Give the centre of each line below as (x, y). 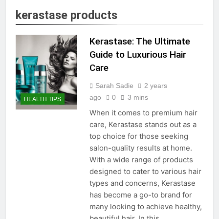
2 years (155, 85)
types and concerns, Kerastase (142, 183)
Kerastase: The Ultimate (140, 41)
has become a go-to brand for (141, 195)
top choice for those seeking (139, 136)
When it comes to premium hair (143, 112)
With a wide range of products (141, 159)
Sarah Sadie (114, 85)
